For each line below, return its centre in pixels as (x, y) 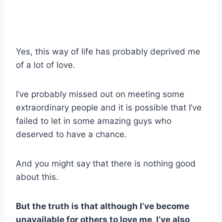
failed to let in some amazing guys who (94, 121)
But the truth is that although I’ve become (103, 206)
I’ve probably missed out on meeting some (100, 94)
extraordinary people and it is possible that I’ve (109, 107)
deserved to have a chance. (71, 134)
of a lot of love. (46, 65)
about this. (37, 177)
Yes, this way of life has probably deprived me (108, 51)
